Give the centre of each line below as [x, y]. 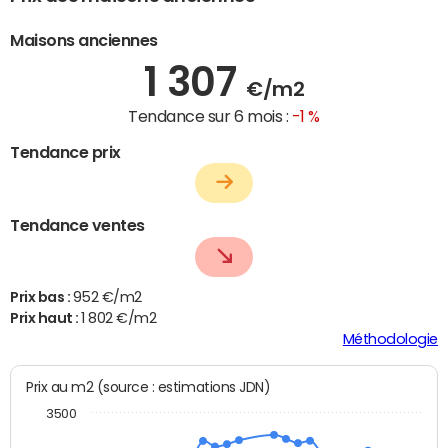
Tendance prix [65, 151]
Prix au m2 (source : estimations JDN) [183, 387]
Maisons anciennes [84, 39]
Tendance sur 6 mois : [210, 115]
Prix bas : [41, 297]
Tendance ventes [77, 225]
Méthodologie [390, 339]
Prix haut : [46, 318]
